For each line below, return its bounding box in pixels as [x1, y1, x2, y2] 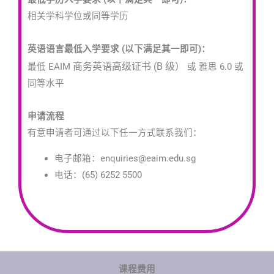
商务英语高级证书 [73, 61, 154, 72]
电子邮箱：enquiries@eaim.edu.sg [54, 152, 196, 164]
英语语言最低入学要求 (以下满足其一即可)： [28, 43, 210, 54]
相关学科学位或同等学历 [28, 10, 128, 21]
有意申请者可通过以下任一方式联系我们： [28, 127, 202, 138]
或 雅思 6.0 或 [187, 61, 243, 72]
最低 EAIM [28, 61, 73, 72]
